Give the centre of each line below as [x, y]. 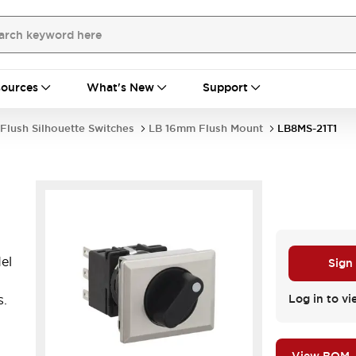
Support [225, 87]
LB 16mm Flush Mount [206, 128]
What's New [120, 87]
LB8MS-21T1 [307, 128]
